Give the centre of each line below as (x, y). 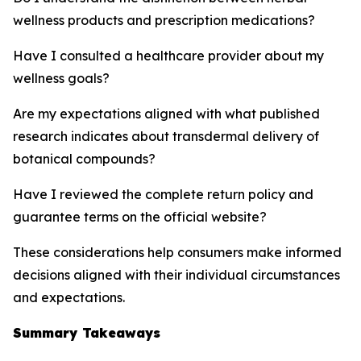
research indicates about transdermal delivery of (166, 136)
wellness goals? (61, 78)
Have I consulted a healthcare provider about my (168, 56)
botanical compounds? (84, 159)
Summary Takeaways (87, 333)
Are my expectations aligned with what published (166, 114)
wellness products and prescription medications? (164, 20)
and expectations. (69, 297)
